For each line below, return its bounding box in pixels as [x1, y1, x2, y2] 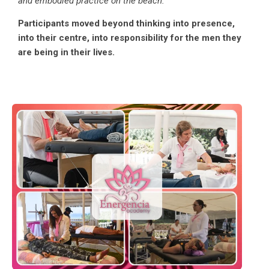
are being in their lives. [18, 46, 115, 58]
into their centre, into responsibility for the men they [18, 32, 241, 43]
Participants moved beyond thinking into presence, [18, 17, 235, 29]
